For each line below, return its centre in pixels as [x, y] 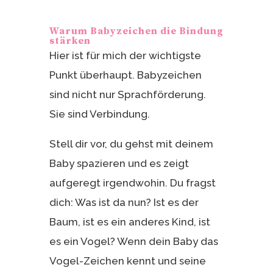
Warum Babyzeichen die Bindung [136, 31]
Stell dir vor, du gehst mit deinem [131, 144]
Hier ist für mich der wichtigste [125, 55]
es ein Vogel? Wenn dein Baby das [133, 241]
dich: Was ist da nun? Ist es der [124, 202]
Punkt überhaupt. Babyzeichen [125, 75]
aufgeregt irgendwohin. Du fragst [132, 183]
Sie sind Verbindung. [99, 114]
